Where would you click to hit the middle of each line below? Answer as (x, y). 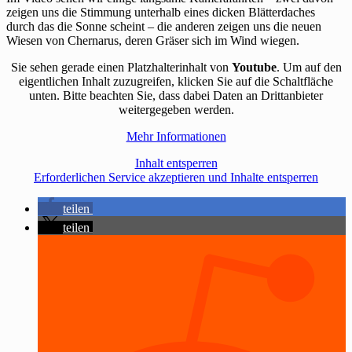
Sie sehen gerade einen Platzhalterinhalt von (121, 68)
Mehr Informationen (176, 137)
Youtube (254, 68)
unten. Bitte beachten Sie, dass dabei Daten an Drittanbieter (176, 96)
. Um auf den (309, 68)
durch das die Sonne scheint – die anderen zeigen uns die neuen (164, 27)
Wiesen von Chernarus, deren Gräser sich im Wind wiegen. (153, 41)
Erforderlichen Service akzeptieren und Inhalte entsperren (176, 178)
